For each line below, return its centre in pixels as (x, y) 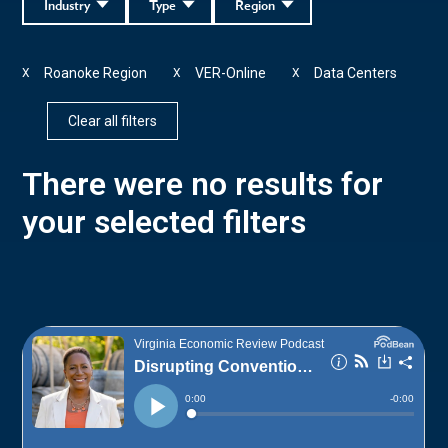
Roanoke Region (96, 72)
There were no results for (203, 183)
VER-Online (231, 72)
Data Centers (356, 72)
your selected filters (164, 221)
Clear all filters (113, 120)
